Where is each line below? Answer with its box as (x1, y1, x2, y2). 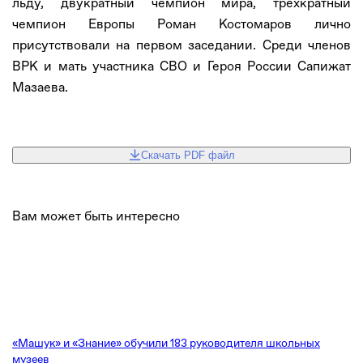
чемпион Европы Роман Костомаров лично (12, 15, 351, 32)
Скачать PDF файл (140, 148, 235, 161)
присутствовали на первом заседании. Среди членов (12, 36, 351, 53)
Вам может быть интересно (12, 208, 180, 224)
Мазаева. (12, 79, 68, 95)
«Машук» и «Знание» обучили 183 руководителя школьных (12, 336, 320, 349)
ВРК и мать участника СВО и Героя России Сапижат (12, 58, 351, 74)
